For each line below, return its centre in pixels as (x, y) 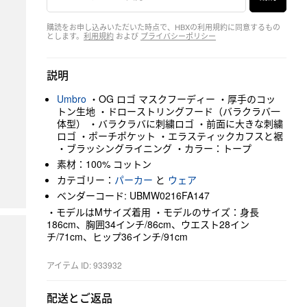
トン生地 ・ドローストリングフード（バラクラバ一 (169, 111)
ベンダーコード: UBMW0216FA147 (133, 195)
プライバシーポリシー (178, 36)
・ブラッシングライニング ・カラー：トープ (154, 148)
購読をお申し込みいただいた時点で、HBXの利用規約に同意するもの (163, 27)
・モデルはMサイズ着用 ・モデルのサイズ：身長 (153, 212)
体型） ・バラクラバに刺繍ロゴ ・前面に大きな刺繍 (170, 123)
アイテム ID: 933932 (84, 265)
